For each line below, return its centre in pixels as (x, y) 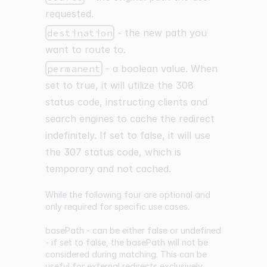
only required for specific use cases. (117, 207)
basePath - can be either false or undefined (133, 231)
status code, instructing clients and (126, 102)
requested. (69, 14)
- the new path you (161, 33)
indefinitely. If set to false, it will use (128, 136)
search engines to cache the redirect (130, 119)
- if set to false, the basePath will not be (127, 243)
